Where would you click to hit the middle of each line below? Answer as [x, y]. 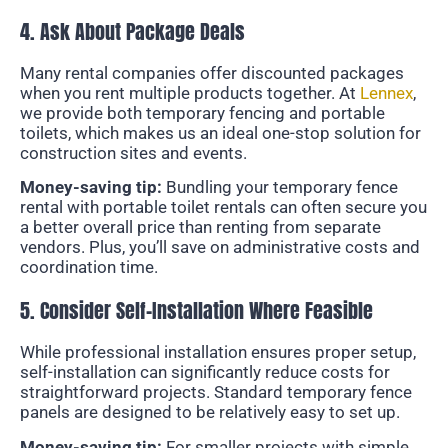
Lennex [386, 92]
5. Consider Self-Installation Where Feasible [196, 311]
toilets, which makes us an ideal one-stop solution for [220, 132]
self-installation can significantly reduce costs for [205, 372]
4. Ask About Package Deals [132, 31]
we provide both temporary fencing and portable [202, 112]
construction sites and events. [133, 152]
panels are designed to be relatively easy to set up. [210, 412]
